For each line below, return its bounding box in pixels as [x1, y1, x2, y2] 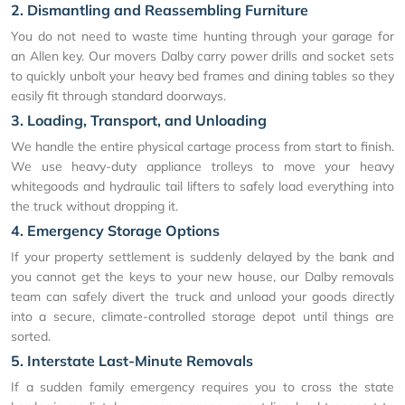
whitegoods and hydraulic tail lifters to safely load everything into [11, 177, 394, 194]
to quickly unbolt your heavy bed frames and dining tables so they [11, 67, 394, 84]
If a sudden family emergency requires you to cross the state [11, 378, 394, 395]
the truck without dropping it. [11, 197, 178, 214]
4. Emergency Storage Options [11, 221, 220, 240]
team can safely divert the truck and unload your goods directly [11, 287, 394, 305]
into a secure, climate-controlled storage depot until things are [11, 307, 394, 325]
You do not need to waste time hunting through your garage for [11, 27, 394, 44]
